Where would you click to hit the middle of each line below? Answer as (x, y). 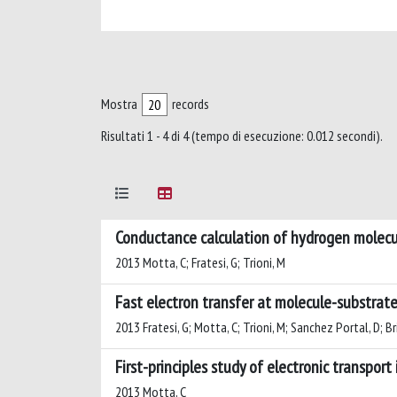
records (191, 104)
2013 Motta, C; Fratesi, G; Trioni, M (200, 262)
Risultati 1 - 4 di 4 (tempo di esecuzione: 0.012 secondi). (242, 136)
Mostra (119, 104)
